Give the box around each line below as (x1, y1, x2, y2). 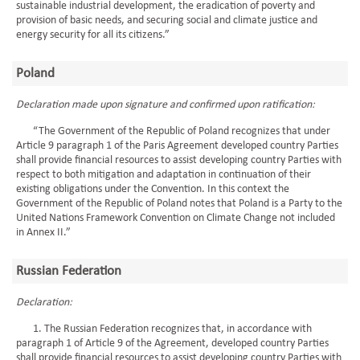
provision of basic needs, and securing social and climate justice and (16, 14, 317, 27)
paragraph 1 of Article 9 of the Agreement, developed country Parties (16, 337, 329, 350)
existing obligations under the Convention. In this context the (16, 183, 289, 195)
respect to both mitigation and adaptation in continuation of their (16, 169, 311, 181)
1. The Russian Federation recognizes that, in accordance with (16, 323, 312, 335)
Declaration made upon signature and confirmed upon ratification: (16, 99, 315, 111)
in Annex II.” (16, 227, 71, 239)
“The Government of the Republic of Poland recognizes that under (16, 125, 330, 137)
